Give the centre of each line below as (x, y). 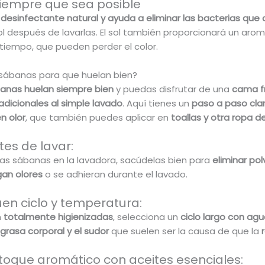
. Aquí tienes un (157, 104)
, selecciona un (146, 217)
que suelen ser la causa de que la (185, 231)
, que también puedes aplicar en (97, 118)
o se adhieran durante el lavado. (115, 174)
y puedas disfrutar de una (172, 89)
